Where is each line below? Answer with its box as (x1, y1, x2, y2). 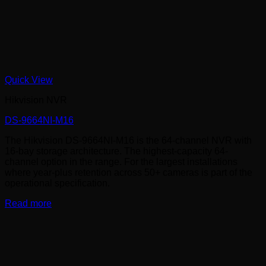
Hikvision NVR (5, 95, 67, 106)
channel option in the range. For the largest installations (5, 157, 237, 167)
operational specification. (5, 178, 110, 189)
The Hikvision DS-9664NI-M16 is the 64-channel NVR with (5, 135, 252, 146)
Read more (5, 198, 52, 209)
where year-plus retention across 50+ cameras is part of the (5, 167, 252, 178)
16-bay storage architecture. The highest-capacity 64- (5, 146, 228, 157)
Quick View (5, 75, 53, 85)
